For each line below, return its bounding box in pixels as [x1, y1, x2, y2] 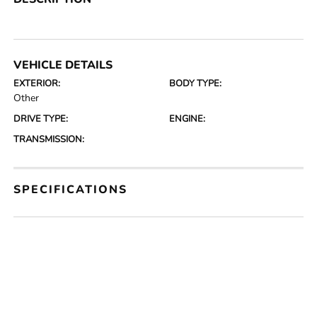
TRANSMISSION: [13, 133, 85, 146]
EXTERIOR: [13, 77, 61, 91]
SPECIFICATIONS [13, 182, 128, 198]
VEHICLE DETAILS [13, 57, 113, 74]
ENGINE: [169, 113, 205, 126]
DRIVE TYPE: [13, 113, 69, 126]
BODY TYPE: [169, 77, 221, 91]
